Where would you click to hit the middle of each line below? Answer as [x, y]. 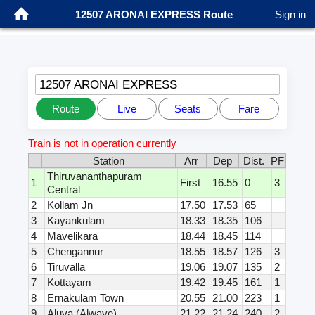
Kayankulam [76, 221]
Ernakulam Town [86, 298]
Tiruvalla [66, 267]
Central [64, 190]
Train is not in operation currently [103, 143]
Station [109, 161]
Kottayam [70, 283]
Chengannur [76, 252]
